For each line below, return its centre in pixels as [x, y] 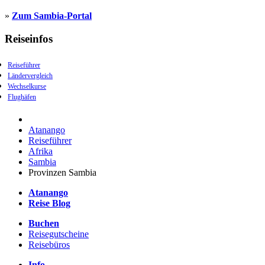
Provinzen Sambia [62, 173]
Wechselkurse [27, 87]
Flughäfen [22, 97]
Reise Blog [49, 203]
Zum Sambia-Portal [52, 15]
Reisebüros [49, 245]
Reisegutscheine [59, 234]
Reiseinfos [29, 38]
